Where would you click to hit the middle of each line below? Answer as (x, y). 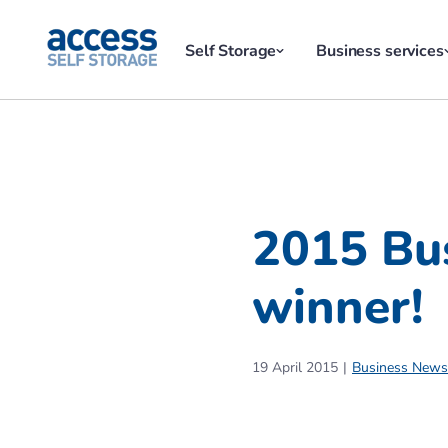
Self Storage (231, 51)
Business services (380, 51)
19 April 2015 (295, 367)
